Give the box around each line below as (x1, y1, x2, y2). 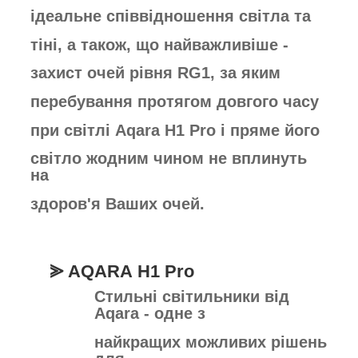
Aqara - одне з (94, 304, 205, 323)
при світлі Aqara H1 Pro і (30, 121, 230, 139)
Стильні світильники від (94, 288, 289, 306)
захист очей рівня (30, 64, 177, 82)
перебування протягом (30, 93, 217, 111)
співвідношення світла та (106, 7, 311, 26)
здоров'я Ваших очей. (30, 194, 205, 213)
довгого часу (217, 93, 319, 111)
